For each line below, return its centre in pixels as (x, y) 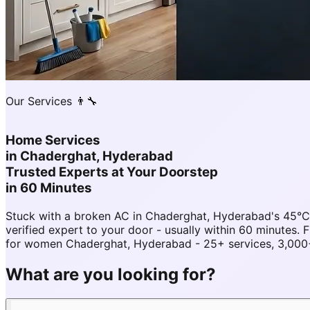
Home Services (53, 140)
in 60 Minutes (49, 188)
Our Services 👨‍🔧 (52, 101)
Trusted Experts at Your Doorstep (112, 172)
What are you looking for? (111, 274)
